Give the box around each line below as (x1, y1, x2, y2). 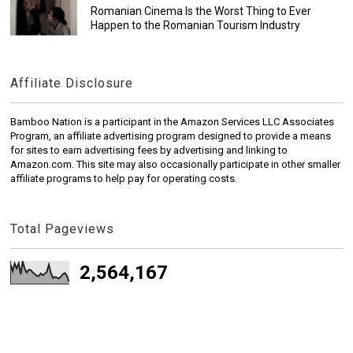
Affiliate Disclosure (10, 76, 134, 91)
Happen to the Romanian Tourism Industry (90, 19, 300, 32)
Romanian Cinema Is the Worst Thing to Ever (90, 5, 311, 18)
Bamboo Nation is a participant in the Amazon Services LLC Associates (10, 116, 335, 128)
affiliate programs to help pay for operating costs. (10, 173, 238, 185)
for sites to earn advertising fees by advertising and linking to (10, 144, 288, 157)
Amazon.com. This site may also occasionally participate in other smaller (10, 158, 341, 171)
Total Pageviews (10, 221, 115, 237)
